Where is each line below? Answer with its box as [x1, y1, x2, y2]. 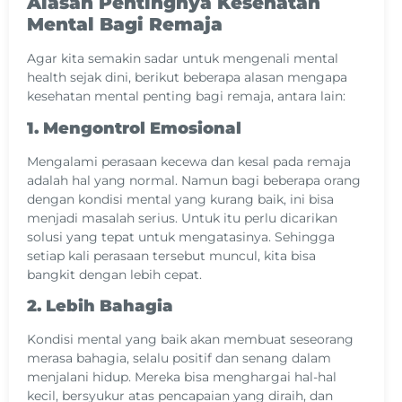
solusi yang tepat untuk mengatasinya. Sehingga [27, 228, 335, 245]
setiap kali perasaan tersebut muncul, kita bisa [27, 247, 316, 264]
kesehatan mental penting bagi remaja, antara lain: [27, 88, 345, 105]
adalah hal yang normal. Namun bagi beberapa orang [27, 171, 361, 188]
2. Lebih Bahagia [27, 296, 173, 317]
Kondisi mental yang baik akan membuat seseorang [27, 331, 354, 348]
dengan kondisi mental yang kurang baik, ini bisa [27, 190, 334, 207]
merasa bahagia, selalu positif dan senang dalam [27, 350, 331, 367]
